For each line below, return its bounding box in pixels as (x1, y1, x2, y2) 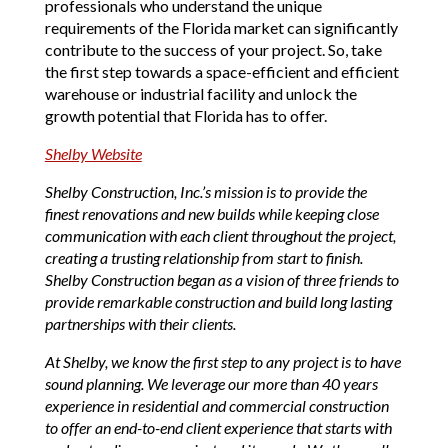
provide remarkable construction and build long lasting (44, 292, 392, 312)
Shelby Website (44, 144, 142, 164)
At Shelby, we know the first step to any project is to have (44, 352, 401, 372)
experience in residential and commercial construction (44, 396, 389, 416)
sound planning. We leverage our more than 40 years (44, 374, 378, 394)
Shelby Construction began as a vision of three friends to (44, 270, 399, 290)
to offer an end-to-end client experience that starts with (44, 418, 392, 438)
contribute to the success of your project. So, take (44, 40, 382, 60)
